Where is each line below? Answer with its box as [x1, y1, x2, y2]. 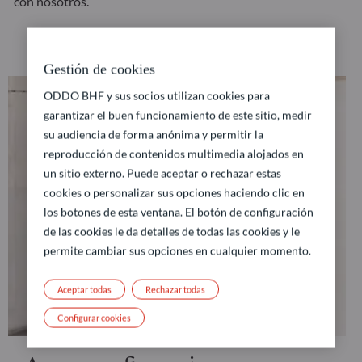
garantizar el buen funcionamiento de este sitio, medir [43, 107, 312, 122]
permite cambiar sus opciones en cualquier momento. [43, 243, 311, 258]
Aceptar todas [57, 284, 112, 295]
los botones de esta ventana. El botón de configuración [43, 204, 314, 219]
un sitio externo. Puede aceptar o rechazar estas [43, 166, 281, 180]
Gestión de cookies [43, 61, 155, 78]
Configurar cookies [57, 312, 131, 323]
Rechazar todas [145, 284, 205, 295]
